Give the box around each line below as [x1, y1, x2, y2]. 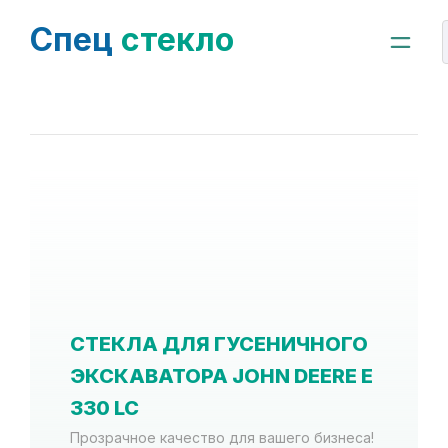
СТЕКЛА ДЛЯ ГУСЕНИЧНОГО [70, 332, 368, 356]
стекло [113, 20, 234, 59]
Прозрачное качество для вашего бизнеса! [70, 429, 374, 446]
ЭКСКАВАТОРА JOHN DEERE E [70, 364, 373, 388]
